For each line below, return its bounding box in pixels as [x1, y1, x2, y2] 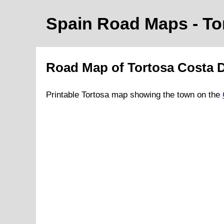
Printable [46, 90, 81, 100]
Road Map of [46, 60, 127, 75]
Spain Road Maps [46, 14, 192, 33]
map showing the [109, 90, 177, 100]
